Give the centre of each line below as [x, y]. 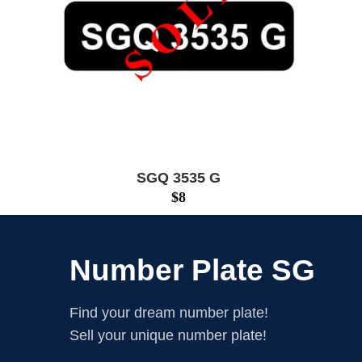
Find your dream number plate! [169, 312]
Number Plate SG [192, 270]
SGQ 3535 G [179, 177]
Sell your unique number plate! [168, 335]
